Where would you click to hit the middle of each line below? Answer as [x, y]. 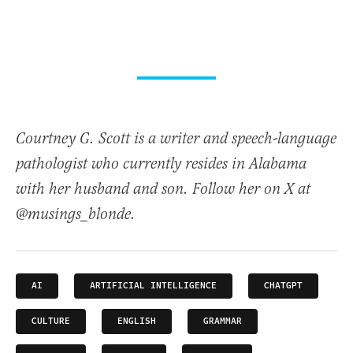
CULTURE [51, 321]
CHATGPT [283, 286]
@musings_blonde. [76, 215]
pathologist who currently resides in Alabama [161, 165]
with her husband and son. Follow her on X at [163, 190]
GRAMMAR [223, 321]
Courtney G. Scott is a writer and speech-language [176, 139]
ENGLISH [137, 321]
